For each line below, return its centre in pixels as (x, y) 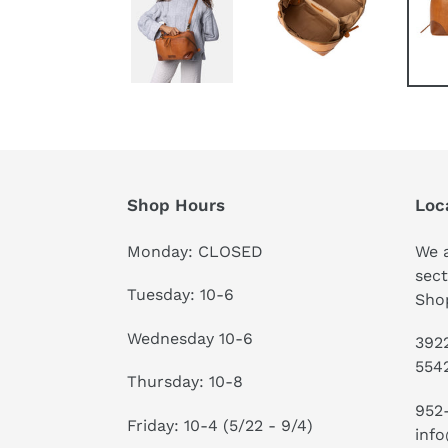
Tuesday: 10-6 (180, 295)
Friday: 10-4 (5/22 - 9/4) (220, 425)
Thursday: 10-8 (185, 382)
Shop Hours (176, 204)
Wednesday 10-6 (190, 338)
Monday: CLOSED (195, 251)
